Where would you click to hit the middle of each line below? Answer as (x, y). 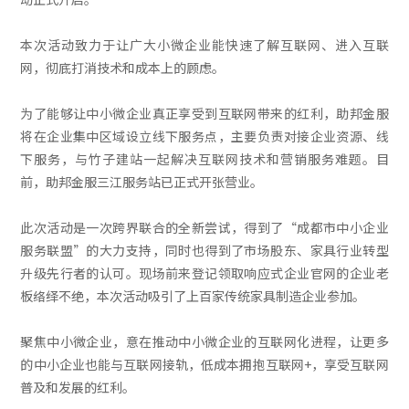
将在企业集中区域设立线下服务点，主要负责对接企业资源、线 (204, 136)
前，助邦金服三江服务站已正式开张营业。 (142, 182)
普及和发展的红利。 (78, 387)
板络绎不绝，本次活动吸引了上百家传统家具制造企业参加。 (193, 296)
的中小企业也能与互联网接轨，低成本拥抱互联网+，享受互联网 (204, 364)
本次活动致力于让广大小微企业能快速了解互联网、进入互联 (204, 45)
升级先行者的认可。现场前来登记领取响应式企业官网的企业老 (204, 273)
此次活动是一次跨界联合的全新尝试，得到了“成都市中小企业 (204, 227)
